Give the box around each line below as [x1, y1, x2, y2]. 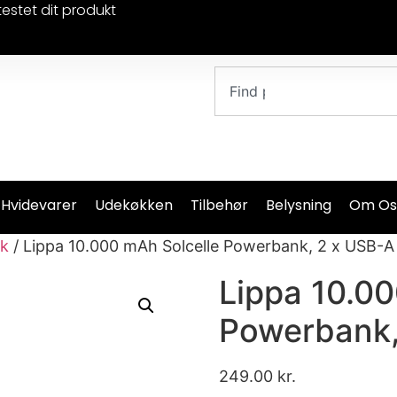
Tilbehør [190, 194, 248, 215]
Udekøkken [94, 194, 173, 215]
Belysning [265, 194, 331, 215]
